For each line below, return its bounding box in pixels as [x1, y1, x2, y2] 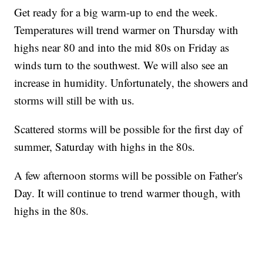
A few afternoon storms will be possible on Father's [14, 168, 243, 183]
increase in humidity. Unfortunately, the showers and [14, 75, 249, 90]
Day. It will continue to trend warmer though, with [14, 186, 241, 201]
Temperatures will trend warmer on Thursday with [14, 22, 239, 38]
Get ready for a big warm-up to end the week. [14, 5, 218, 20]
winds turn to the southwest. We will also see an [14, 58, 229, 73]
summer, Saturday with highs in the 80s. [14, 139, 195, 154]
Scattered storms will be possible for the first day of [14, 122, 243, 137]
